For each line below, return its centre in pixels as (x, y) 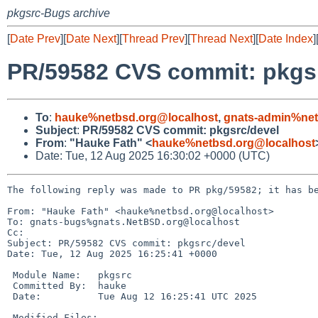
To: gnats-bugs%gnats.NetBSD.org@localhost (124, 221)
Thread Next (221, 39)
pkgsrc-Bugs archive (59, 13)
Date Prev (35, 39)
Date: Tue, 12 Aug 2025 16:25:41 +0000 (112, 253)
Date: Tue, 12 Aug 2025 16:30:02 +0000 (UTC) (153, 155)
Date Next (91, 39)
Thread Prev (153, 39)
